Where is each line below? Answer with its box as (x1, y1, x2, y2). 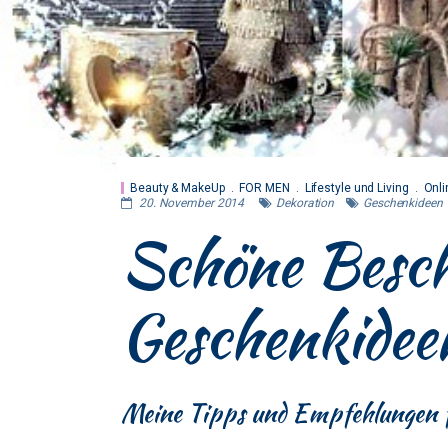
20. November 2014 (138, 196, 245, 210)
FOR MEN (239, 181, 290, 195)
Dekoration (276, 196, 335, 210)
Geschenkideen (363, 196, 443, 210)
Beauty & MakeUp (130, 181, 225, 195)
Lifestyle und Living (304, 181, 409, 195)
